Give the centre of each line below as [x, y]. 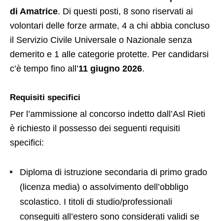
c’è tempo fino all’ [44, 68]
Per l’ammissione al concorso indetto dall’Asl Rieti [108, 114]
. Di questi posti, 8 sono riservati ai [125, 11]
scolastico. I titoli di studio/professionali [96, 202]
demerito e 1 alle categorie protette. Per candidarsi [109, 54]
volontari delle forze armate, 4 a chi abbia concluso [110, 25]
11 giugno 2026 [110, 68]
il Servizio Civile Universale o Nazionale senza [101, 40]
